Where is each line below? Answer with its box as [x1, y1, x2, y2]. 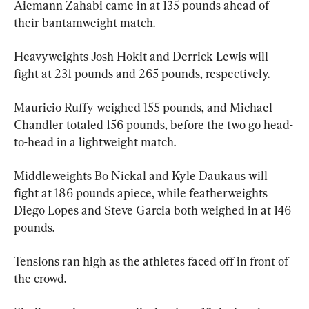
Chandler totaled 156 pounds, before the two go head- [14, 117, 293, 132]
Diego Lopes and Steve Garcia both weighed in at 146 [14, 202, 294, 217]
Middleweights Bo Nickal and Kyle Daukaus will [14, 168, 270, 183]
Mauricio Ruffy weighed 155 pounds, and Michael [14, 99, 275, 114]
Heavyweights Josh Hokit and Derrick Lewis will [14, 48, 271, 63]
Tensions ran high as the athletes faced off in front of [14, 253, 291, 268]
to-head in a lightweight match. [14, 134, 176, 149]
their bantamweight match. [14, 14, 155, 30]
